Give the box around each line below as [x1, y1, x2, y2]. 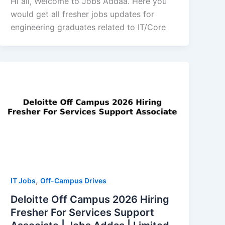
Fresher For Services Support [11, 206, 155, 219]
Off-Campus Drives [40, 176, 107, 185]
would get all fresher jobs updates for [11, 9, 155, 19]
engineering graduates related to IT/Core [11, 22, 166, 32]
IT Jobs [11, 176, 36, 185]
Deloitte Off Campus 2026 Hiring [11, 193, 170, 206]
